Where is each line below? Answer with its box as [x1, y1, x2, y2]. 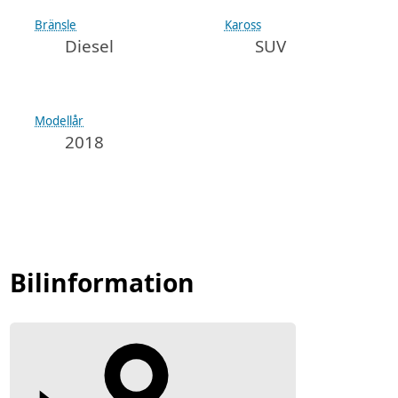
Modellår [35, 112, 84, 129]
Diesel [65, 34, 115, 58]
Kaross [224, 16, 261, 33]
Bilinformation [10, 265, 195, 299]
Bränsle [35, 16, 77, 33]
